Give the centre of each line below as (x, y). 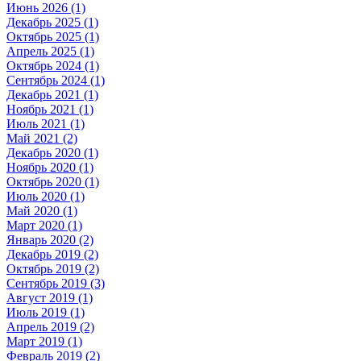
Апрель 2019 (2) (50, 326)
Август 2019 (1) (50, 297)
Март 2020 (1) (44, 225)
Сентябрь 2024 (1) (56, 80)
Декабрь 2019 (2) (52, 254)
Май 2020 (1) (42, 210)
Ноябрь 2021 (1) (50, 109)
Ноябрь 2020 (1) (50, 167)
